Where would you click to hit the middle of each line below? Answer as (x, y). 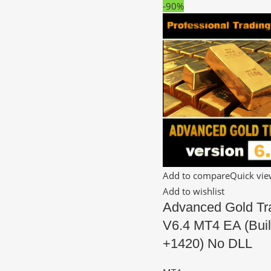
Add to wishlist (193, 191)
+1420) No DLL (207, 243)
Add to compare (196, 175)
